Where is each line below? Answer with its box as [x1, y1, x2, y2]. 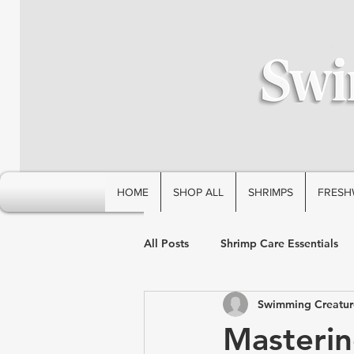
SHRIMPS [248, 186, 293, 198]
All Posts [144, 235, 189, 250]
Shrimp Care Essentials [220, 235, 338, 250]
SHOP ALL [173, 186, 224, 198]
